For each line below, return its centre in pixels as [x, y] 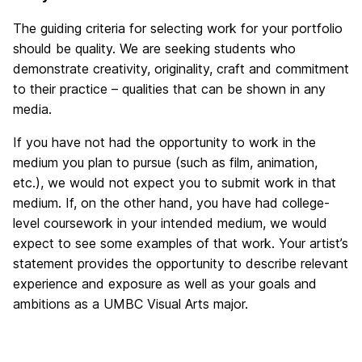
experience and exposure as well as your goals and [165, 284]
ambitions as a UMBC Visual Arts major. [130, 304]
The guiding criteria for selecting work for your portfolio [178, 28]
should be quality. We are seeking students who [154, 48]
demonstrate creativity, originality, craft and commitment [181, 69]
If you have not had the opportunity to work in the [164, 142]
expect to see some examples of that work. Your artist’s [181, 243]
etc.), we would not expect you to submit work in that [175, 183]
